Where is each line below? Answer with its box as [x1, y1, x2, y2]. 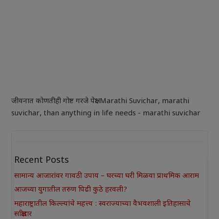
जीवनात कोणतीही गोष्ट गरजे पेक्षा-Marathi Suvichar [11, 96, 158, 106]
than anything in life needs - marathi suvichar [43, 109, 200, 118]
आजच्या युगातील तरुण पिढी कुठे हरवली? [14, 185, 127, 195]
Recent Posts [14, 155, 69, 166]
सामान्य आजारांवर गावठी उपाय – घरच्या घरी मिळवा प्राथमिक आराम [14, 171, 199, 181]
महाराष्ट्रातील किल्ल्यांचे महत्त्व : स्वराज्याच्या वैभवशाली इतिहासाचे [14, 199, 191, 209]
